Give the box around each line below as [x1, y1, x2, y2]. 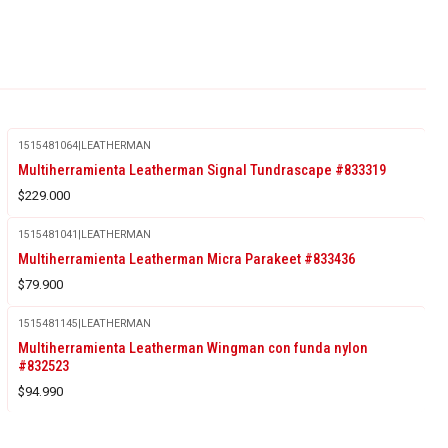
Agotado [37, 332, 73, 344]
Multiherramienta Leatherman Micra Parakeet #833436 [17, 249, 355, 268]
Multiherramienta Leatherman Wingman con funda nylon [17, 338, 368, 357]
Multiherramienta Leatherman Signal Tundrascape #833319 [17, 160, 386, 179]
